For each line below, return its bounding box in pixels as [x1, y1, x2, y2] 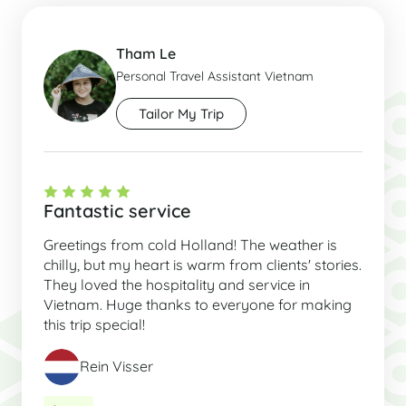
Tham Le [116, 43, 176, 63]
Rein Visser [80, 357, 153, 376]
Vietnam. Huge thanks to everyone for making [43, 295, 352, 314]
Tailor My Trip [139, 104, 224, 122]
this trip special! [43, 314, 145, 333]
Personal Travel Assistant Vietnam [116, 67, 314, 84]
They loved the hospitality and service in [43, 275, 310, 294]
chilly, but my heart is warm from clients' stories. [43, 255, 362, 274]
